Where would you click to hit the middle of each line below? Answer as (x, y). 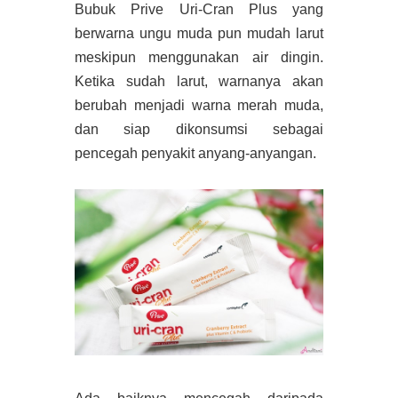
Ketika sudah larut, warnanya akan (199, 82)
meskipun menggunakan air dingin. (199, 58)
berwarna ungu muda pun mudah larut (199, 34)
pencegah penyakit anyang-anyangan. (195, 154)
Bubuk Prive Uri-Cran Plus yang (199, 10)
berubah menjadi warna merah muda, (199, 106)
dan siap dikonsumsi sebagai (199, 130)
